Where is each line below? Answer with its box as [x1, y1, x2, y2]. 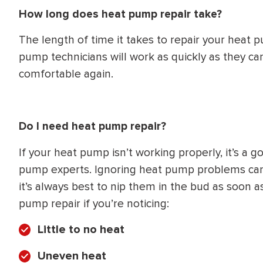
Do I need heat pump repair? [19, 119, 166, 134]
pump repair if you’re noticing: [19, 196, 169, 211]
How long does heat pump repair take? [19, 6, 222, 21]
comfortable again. [19, 67, 113, 82]
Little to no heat [38, 222, 124, 237]
